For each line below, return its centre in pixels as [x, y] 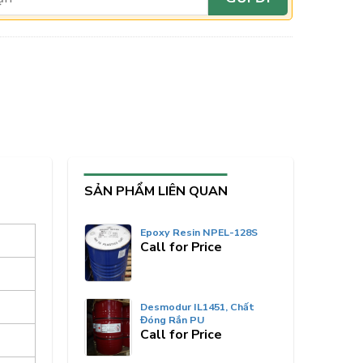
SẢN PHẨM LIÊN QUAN [156, 191]
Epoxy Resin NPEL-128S [199, 232]
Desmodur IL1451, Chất [198, 307]
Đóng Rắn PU [173, 320]
